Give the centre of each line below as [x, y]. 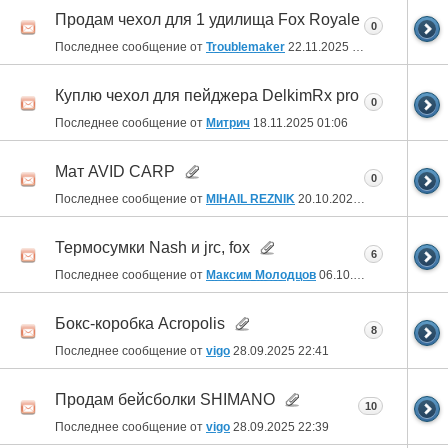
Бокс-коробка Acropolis [140, 323]
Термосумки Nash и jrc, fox [152, 247]
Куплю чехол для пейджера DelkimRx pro [207, 95]
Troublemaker [245, 46]
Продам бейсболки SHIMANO [165, 399]
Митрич [228, 122]
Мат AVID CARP [115, 171]
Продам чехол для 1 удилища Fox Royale [207, 19]
